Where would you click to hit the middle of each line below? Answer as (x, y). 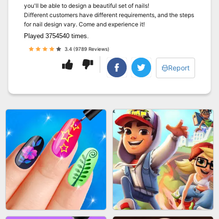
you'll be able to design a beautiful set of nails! (87, 6)
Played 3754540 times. (56, 36)
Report (179, 68)
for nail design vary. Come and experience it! (84, 24)
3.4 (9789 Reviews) (86, 49)
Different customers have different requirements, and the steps (109, 15)
